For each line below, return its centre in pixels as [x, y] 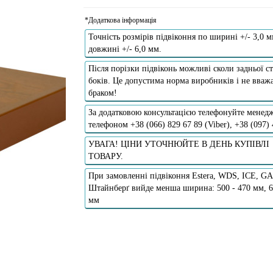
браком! [102, 93]
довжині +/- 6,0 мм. [125, 49]
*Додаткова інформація [120, 20]
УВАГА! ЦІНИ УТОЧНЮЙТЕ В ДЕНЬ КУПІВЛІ [179, 144]
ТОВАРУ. [105, 156]
